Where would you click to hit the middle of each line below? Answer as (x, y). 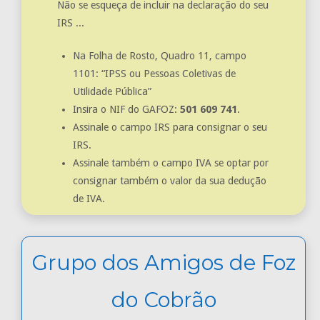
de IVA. (89, 199)
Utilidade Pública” (112, 92)
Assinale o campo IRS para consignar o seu (170, 127)
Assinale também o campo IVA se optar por (170, 163)
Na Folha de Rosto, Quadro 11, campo (159, 56)
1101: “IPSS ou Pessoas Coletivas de (154, 74)
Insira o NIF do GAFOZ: (126, 110)
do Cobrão (164, 300)
